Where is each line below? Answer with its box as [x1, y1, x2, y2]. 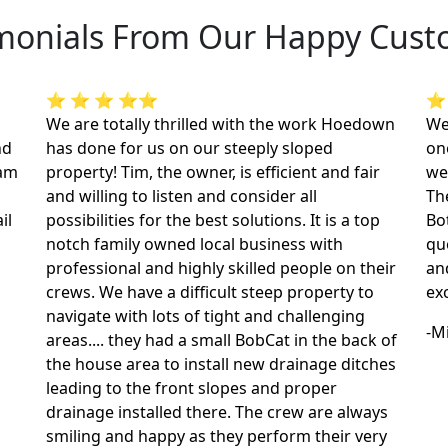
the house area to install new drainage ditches [46, 353, 396, 376]
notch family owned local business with [46, 233, 343, 256]
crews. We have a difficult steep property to [46, 281, 374, 304]
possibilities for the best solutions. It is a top [46, 209, 380, 232]
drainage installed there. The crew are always [46, 401, 388, 424]
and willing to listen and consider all [46, 185, 317, 208]
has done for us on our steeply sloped [46, 137, 333, 160]
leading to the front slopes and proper [46, 377, 337, 400]
